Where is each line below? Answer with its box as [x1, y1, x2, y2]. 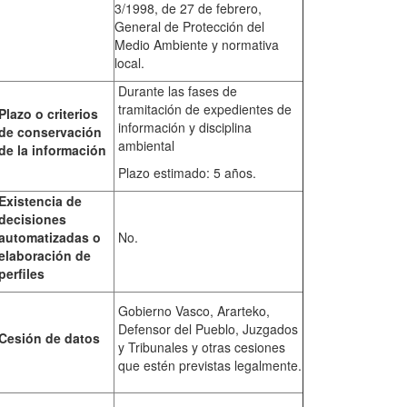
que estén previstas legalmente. [117, 356, 302, 375]
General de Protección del [114, 17, 264, 36]
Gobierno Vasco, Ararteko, [117, 302, 270, 321]
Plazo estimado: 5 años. [117, 164, 256, 183]
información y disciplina [117, 118, 252, 137]
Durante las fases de [117, 82, 237, 101]
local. [114, 54, 144, 73]
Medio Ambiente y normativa [114, 35, 279, 55]
